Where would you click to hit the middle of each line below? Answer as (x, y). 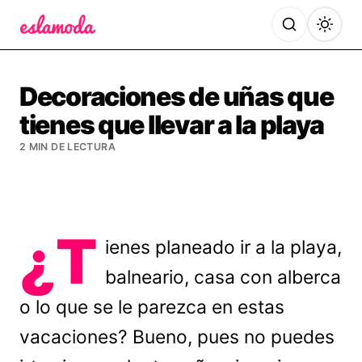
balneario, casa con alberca (223, 277)
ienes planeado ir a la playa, (224, 247)
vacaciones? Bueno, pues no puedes (177, 337)
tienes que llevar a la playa (172, 125)
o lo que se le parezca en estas (152, 307)
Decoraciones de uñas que (177, 97)
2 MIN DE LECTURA (67, 147)
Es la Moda (55, 45)
